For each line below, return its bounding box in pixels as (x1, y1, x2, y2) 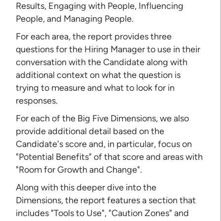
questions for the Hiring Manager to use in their (16, 43, 201, 55)
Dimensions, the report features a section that (16, 194, 196, 206)
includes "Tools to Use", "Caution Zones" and (16, 207, 189, 219)
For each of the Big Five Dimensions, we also (16, 112, 189, 124)
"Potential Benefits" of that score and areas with (16, 151, 203, 162)
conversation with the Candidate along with (16, 56, 188, 68)
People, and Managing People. (16, 13, 134, 24)
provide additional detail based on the (16, 125, 165, 137)
